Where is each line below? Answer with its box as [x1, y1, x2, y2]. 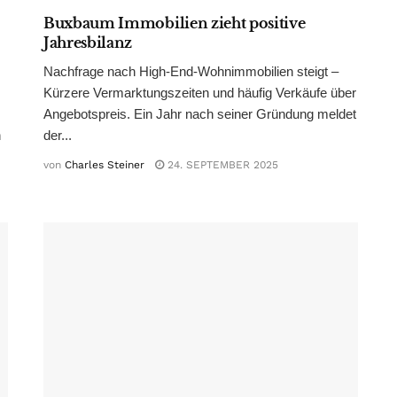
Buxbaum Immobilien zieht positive [43, 14, 306, 33]
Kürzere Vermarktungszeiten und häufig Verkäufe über [43, 85, 356, 101]
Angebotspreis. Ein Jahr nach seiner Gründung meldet [43, 106, 356, 122]
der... [43, 128, 72, 144]
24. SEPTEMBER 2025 [164, 159, 278, 172]
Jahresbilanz [43, 34, 133, 52]
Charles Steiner [65, 159, 144, 172]
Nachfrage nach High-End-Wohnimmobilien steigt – [43, 64, 339, 80]
